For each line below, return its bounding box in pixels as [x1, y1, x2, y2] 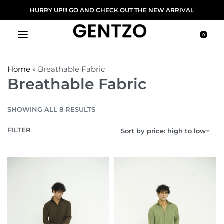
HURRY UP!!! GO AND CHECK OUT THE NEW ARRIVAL [30, 6, 194, 14]
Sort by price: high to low [121, 127, 206, 135]
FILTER [8, 125, 31, 134]
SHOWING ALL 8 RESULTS [7, 105, 95, 113]
